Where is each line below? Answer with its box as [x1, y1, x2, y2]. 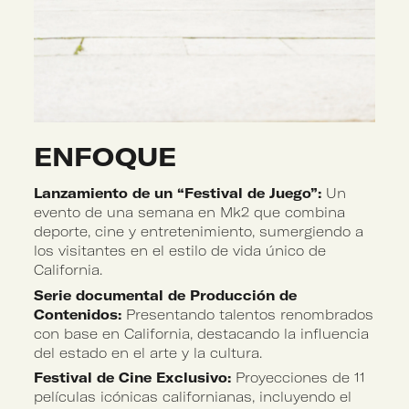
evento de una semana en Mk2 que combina [34, 204, 346, 221]
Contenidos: [34, 306, 122, 323]
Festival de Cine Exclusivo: [34, 370, 232, 387]
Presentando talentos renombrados [121, 306, 374, 323]
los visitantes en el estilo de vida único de [34, 242, 327, 259]
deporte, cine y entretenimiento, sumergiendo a [34, 223, 364, 240]
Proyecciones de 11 [231, 370, 366, 387]
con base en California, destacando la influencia [34, 325, 370, 342]
